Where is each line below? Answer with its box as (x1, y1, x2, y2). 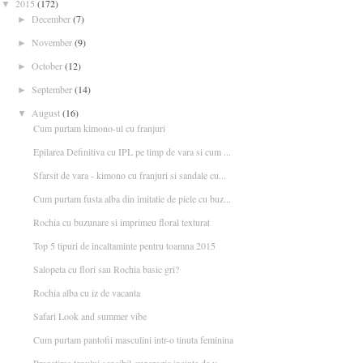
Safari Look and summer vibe (33, 310, 147, 322)
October (32, 59, 65, 72)
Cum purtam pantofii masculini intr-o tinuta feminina (33, 333, 233, 346)
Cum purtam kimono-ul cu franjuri (33, 122, 165, 135)
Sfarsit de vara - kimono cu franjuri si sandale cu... (33, 169, 226, 181)
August (32, 106, 62, 119)
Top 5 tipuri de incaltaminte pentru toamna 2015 (33, 239, 216, 252)
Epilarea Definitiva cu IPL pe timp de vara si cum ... (33, 145, 231, 158)
